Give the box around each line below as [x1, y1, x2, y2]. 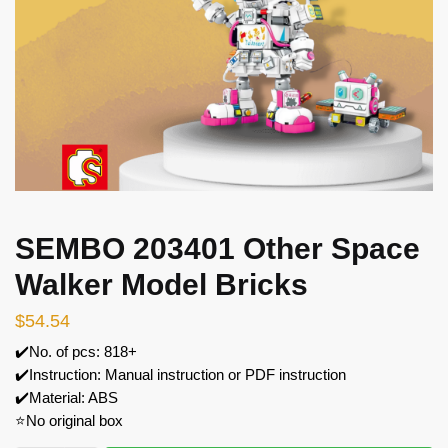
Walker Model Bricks [15, 267, 308, 301]
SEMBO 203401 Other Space [15, 231, 420, 265]
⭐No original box [15, 411, 123, 429]
